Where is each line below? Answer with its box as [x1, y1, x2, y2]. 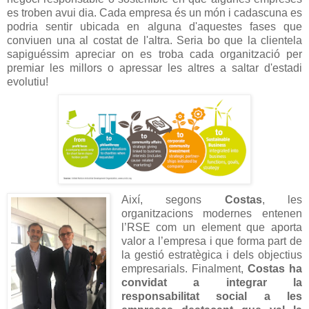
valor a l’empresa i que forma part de [121, 235, 302, 248]
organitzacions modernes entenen [121, 208, 302, 220]
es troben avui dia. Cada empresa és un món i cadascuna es [7, 7, 302, 19]
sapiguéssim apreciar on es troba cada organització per [7, 48, 302, 61]
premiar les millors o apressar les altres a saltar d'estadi [7, 62, 302, 74]
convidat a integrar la [121, 277, 302, 289]
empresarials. [121, 263, 192, 275]
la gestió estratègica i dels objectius [121, 249, 302, 261]
